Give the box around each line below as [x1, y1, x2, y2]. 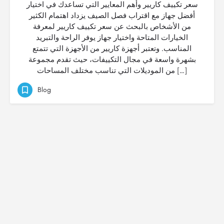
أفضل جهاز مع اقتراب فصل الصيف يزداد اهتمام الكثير [29, 11, 195, 20]
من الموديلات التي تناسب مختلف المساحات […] [175, 66, 187, 75]
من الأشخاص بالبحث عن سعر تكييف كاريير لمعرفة [33, 22, 191, 31]
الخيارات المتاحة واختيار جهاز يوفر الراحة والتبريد [36, 33, 188, 42]
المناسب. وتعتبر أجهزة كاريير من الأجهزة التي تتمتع [32, 44, 191, 53]
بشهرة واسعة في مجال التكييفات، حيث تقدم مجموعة [28, 55, 196, 64]
